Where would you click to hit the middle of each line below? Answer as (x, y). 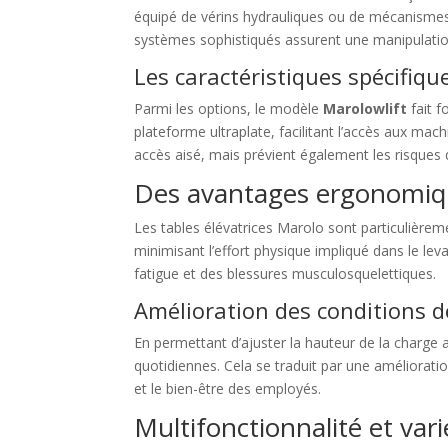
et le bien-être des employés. (228, 388)
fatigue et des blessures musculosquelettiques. (285, 273)
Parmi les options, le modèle (229, 108)
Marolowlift (365, 108)
